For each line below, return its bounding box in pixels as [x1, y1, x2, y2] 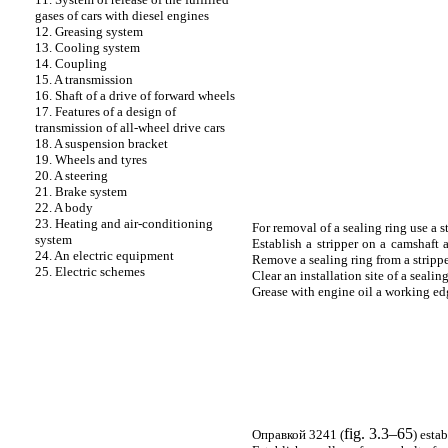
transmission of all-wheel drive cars [35, 120, 225, 135]
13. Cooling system [35, 40, 140, 55]
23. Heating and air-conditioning [35, 216, 213, 231]
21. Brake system [35, 184, 127, 199]
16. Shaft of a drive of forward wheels [35, 88, 235, 103]
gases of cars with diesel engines [35, 8, 209, 23]
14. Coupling [35, 56, 107, 71]
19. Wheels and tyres [35, 152, 147, 167]
